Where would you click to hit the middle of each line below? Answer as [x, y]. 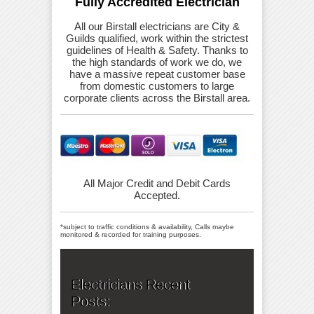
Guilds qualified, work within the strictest [157, 39]
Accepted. [157, 196]
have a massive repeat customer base [157, 74]
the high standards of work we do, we [157, 62]
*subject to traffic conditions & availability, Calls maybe [147, 227]
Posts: [90, 302]
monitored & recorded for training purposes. [131, 235]
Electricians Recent [130, 285]
